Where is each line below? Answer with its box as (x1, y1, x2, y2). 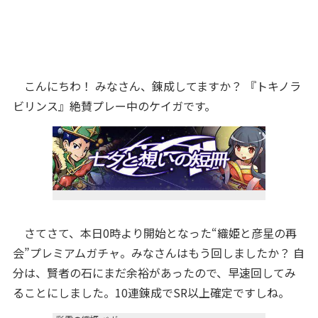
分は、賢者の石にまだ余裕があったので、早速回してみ (12, 264, 296, 281)
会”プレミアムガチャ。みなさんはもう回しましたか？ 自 (12, 244, 305, 261)
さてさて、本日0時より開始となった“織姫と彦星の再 (12, 224, 297, 241)
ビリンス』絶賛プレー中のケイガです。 (12, 97, 216, 114)
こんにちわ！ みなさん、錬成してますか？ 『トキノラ (12, 77, 301, 94)
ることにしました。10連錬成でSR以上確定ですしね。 (12, 284, 290, 301)
